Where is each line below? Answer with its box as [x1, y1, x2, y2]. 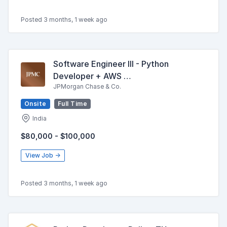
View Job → [25, 152, 60, 159]
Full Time [57, 100, 88, 107]
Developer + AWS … [53, 71, 131, 81]
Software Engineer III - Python [53, 59, 169, 69]
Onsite [24, 100, 47, 107]
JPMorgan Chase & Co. [53, 83, 121, 90]
